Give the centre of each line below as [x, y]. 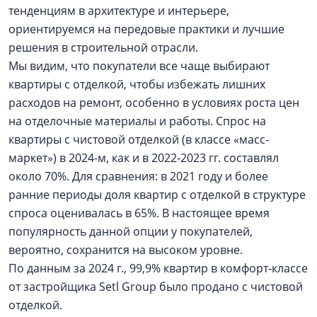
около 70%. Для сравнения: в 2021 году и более [138, 176]
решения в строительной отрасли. [105, 47]
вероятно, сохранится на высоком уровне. [128, 250]
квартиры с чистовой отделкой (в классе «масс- [139, 139]
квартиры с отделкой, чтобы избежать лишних [137, 84]
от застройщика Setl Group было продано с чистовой [156, 287]
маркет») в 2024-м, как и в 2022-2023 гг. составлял [144, 158]
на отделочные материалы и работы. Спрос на [137, 121]
